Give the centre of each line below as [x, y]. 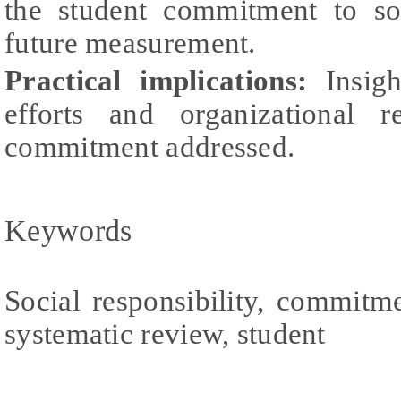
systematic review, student [165, 333]
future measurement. [130, 43]
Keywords [68, 230]
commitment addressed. [150, 146]
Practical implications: [156, 80]
